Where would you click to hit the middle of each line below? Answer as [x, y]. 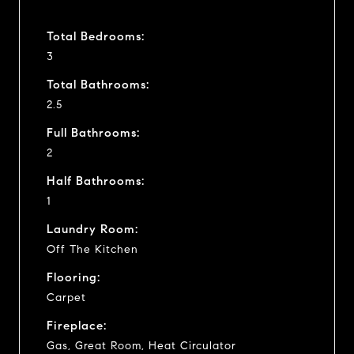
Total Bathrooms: [98, 84]
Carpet [66, 297]
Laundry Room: [92, 229]
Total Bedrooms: [96, 36]
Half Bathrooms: [96, 181]
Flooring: [73, 277]
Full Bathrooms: [93, 132]
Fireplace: [77, 325]
